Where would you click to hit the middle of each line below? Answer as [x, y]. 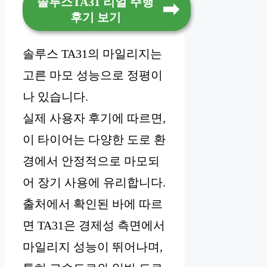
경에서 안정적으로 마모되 [91, 161]
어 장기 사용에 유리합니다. [94, 183]
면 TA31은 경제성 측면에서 [94, 226]
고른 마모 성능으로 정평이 [93, 75]
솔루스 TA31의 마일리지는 [92, 54]
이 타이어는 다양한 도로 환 [94, 140]
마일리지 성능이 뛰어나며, [93, 247]
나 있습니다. [55, 97]
